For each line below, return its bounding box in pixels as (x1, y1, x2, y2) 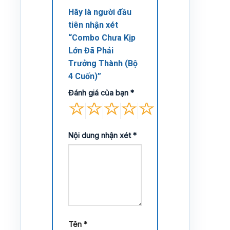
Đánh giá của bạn (68, 88, 130, 97)
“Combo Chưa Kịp (68, 32, 136, 43)
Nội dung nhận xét (68, 130, 133, 140)
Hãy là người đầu (68, 7, 131, 17)
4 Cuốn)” (68, 71, 103, 81)
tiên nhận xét (68, 20, 118, 30)
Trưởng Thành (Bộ (68, 58, 138, 68)
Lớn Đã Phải (68, 45, 113, 55)
